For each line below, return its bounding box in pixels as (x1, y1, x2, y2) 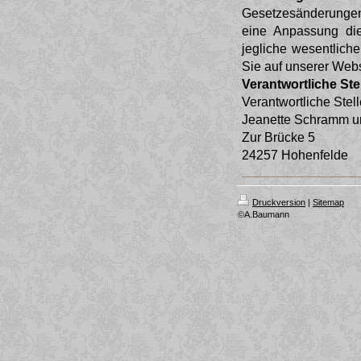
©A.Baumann (238, 210, 289, 219)
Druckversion (252, 197, 305, 207)
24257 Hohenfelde (242, 147, 348, 162)
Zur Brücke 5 (242, 130, 315, 144)
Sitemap (313, 197, 344, 207)
